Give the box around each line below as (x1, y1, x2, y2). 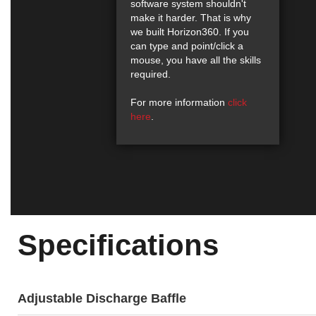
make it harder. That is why (130, 12, 251, 23)
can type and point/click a (130, 40, 243, 51)
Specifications (17, 229, 219, 262)
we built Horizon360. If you (130, 26, 249, 37)
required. (130, 68, 171, 80)
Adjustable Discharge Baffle (17, 291, 186, 305)
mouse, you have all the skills (130, 54, 261, 66)
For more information (130, 97, 228, 108)
